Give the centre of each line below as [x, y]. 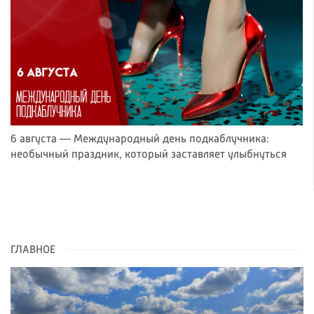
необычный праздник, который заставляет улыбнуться [149, 155]
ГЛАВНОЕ [33, 251]
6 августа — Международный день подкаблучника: [140, 140]
